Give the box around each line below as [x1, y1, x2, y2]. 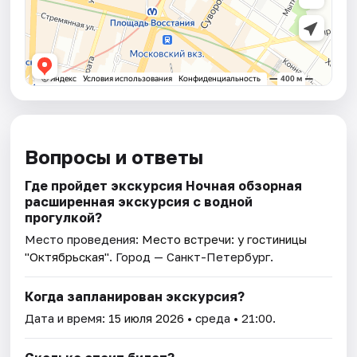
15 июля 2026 [108, 311, 185, 326]
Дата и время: [25, 311, 109, 326]
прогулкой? [25, 210, 103, 226]
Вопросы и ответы [25, 145, 204, 169]
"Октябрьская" [25, 249, 110, 265]
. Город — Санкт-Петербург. [109, 249, 274, 265]
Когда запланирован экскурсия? [25, 288, 245, 305]
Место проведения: [25, 232, 143, 247]
